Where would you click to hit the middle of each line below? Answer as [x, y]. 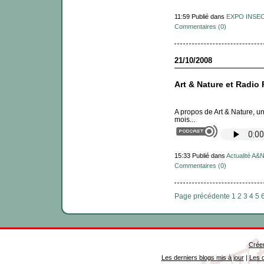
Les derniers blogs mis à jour [202, 257]
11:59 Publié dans [200, 16]
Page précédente [202, 196]
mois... [184, 119]
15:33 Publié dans [200, 155]
